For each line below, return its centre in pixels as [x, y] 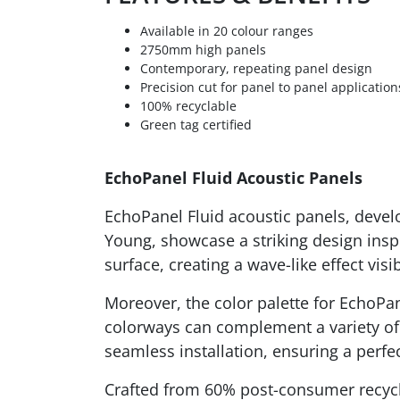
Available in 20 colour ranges [227, 31]
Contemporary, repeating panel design [256, 68]
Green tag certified [196, 125]
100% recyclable [188, 106]
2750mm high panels [203, 50]
